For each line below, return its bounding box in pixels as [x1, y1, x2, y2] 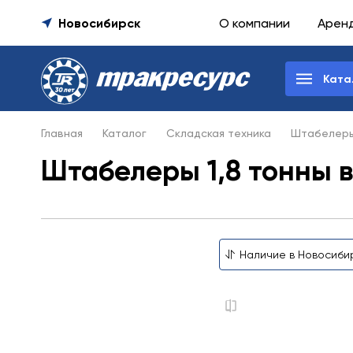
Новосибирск [58, 15, 140, 31]
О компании [218, 15, 290, 31]
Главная [41, 127, 83, 139]
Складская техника [166, 127, 271, 139]
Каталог [102, 127, 147, 139]
